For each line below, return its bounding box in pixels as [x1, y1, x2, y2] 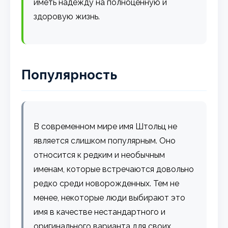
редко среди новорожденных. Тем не [34, 178, 180, 188]
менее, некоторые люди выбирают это [34, 192, 186, 203]
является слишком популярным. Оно [34, 135, 176, 146]
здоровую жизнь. [34, 11, 100, 21]
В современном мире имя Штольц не [34, 121, 178, 131]
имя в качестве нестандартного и [34, 207, 166, 217]
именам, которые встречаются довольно [34, 164, 194, 174]
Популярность [21, 67, 118, 82]
